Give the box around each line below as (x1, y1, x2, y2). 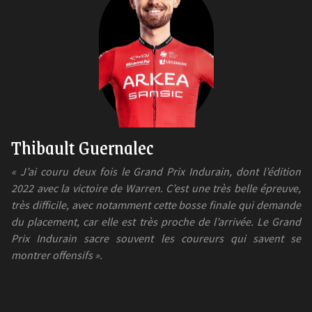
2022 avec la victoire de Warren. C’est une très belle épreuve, (11, 180, 301, 195)
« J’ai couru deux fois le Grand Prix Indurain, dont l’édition (11, 164, 301, 178)
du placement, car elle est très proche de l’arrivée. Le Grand (11, 214, 301, 228)
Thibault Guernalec (11, 131, 153, 162)
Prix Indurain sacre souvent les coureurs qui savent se (11, 231, 301, 245)
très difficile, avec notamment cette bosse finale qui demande (11, 197, 301, 212)
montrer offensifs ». (11, 247, 102, 262)
